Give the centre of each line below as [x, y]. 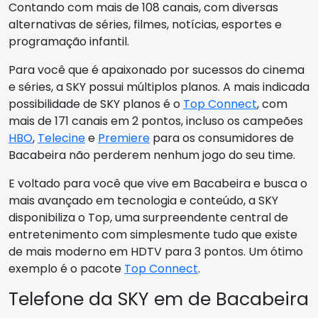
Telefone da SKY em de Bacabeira [159, 299]
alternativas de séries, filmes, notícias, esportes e [145, 24]
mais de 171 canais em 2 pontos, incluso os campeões [156, 121]
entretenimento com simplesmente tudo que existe [153, 234]
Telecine [61, 138]
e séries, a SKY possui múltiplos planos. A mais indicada [159, 87]
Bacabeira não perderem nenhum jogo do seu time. [152, 155]
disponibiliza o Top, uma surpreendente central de [148, 217]
